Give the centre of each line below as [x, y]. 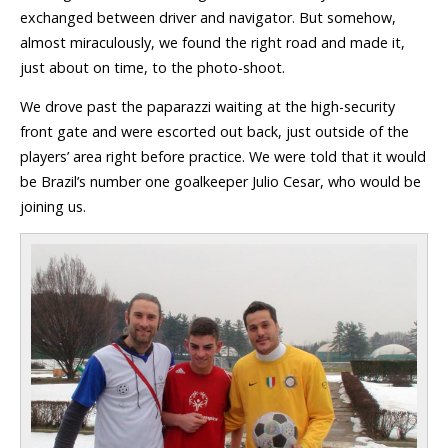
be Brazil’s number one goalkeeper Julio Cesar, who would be [220, 181]
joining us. [53, 206]
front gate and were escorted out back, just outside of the [214, 131]
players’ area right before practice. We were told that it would [223, 156]
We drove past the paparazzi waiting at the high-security [207, 106]
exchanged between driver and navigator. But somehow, [208, 17]
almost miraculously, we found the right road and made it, [212, 42]
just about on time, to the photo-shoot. [152, 67]
